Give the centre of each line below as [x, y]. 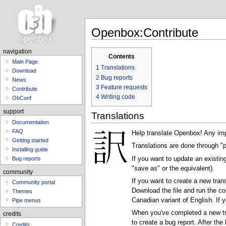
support [13, 112]
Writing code [118, 97]
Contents [122, 56]
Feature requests [124, 87]
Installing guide [30, 149]
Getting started [31, 140]
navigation [17, 51]
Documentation [31, 122]
